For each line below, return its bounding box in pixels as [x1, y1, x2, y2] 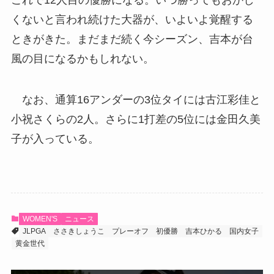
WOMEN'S [22, 215, 57, 224]
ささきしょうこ [53, 227, 105, 236]
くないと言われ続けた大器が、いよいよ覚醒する [10, 13, 253, 26]
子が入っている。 [10, 133, 99, 146]
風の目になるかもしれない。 [10, 52, 154, 65]
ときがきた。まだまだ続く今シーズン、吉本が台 [10, 32, 253, 45]
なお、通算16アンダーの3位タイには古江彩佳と [10, 94, 261, 106]
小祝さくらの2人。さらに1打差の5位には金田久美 [10, 113, 261, 126]
